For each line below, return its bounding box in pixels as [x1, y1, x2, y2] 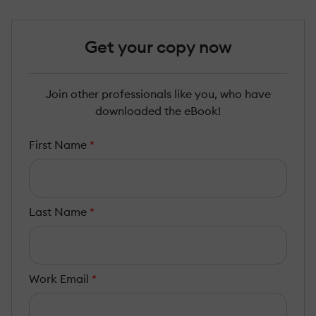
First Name [29, 138, 87, 152]
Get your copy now [84, 36, 232, 59]
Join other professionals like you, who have [45, 87, 271, 102]
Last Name [29, 205, 87, 219]
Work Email [29, 271, 89, 286]
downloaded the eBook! [95, 104, 221, 119]
